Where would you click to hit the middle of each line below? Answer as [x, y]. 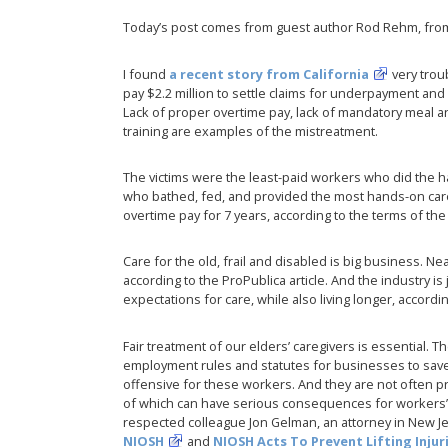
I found [146, 73]
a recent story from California [269, 73]
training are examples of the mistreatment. [251, 130]
